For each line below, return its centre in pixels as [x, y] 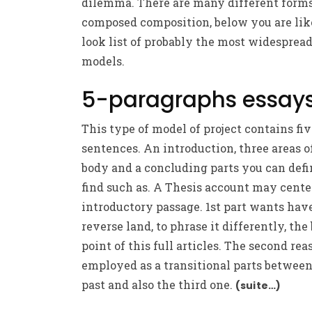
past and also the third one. [158, 284]
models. [103, 61]
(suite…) [258, 285]
